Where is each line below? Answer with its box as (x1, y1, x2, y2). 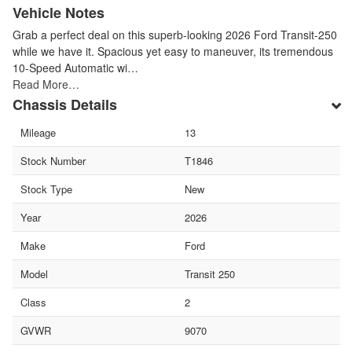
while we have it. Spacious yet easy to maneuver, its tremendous (13, 42, 333, 59)
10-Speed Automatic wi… (13, 59, 138, 75)
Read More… (13, 75, 79, 92)
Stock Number (20, 152, 86, 168)
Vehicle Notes (13, 2, 104, 23)
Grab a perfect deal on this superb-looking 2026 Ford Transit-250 (13, 26, 337, 42)
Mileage (20, 124, 56, 140)
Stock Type (20, 181, 72, 196)
